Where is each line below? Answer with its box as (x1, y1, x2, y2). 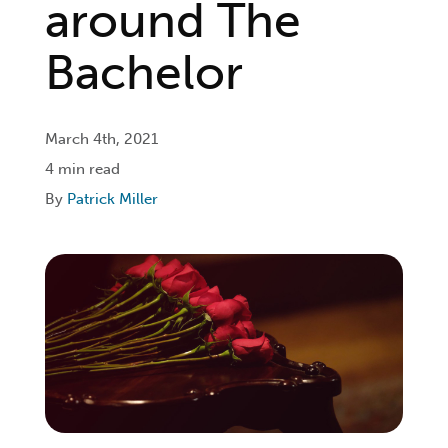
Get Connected (79, 124, 195, 143)
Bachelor (44, 44, 243, 101)
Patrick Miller (66, 190, 158, 208)
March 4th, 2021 (44, 130, 158, 148)
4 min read (44, 160, 120, 178)
